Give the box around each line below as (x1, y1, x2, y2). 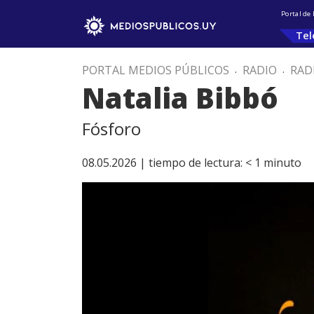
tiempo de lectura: (149, 155, 243, 170)
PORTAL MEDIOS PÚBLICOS (82, 62, 229, 78)
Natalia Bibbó (82, 78, 278, 117)
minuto (264, 155, 301, 170)
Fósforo (82, 117, 141, 140)
